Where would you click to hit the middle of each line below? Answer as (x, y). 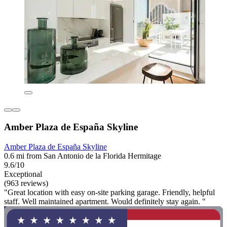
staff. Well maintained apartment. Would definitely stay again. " (105, 201)
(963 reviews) (26, 183)
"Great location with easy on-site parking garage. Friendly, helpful (109, 192)
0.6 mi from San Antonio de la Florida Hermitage (83, 156)
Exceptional (23, 174)
